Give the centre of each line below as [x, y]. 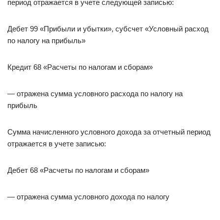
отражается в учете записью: [57, 144]
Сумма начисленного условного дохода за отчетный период [109, 132]
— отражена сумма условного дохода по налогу [88, 197]
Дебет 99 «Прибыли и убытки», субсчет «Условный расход [108, 29]
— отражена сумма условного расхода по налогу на [95, 94]
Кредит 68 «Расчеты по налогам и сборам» [80, 67]
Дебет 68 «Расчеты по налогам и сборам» [78, 170]
